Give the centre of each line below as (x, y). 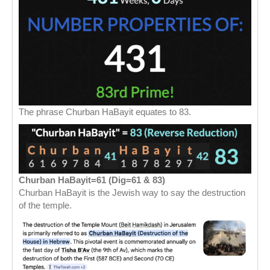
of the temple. (45, 205)
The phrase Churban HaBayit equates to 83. (105, 111)
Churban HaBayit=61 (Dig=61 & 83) (92, 180)
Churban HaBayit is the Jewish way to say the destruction (132, 192)
